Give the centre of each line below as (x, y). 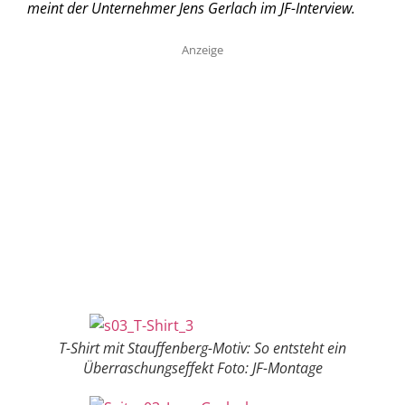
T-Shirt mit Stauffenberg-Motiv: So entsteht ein (202, 348)
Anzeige (202, 49)
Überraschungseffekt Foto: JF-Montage (202, 368)
